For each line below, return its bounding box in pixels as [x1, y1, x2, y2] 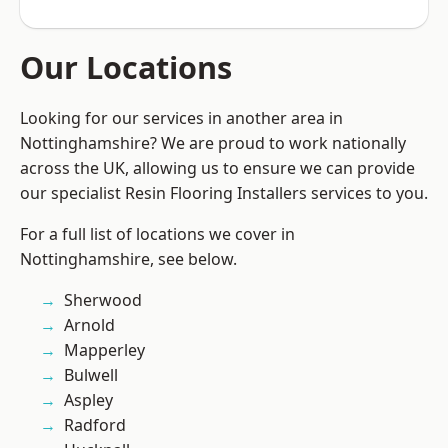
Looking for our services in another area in [20, 107, 343, 130]
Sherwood [64, 289, 142, 312]
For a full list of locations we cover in [20, 223, 295, 246]
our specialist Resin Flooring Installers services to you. [20, 182, 428, 205]
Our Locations [20, 46, 232, 89]
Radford [64, 414, 126, 437]
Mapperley [64, 339, 145, 362]
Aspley [64, 389, 113, 412]
